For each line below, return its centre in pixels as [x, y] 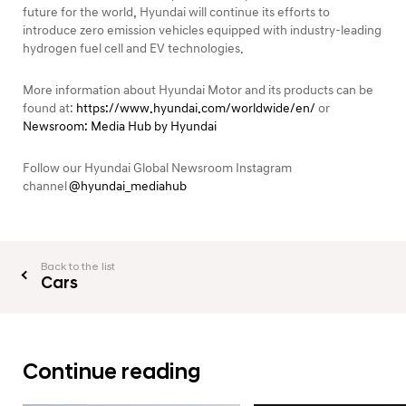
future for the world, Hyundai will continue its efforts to [176, 12]
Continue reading [111, 372]
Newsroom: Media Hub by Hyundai [120, 126]
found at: [49, 108]
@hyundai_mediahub [128, 186]
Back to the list [78, 266]
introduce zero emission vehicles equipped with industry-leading [202, 30]
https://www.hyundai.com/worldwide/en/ [196, 108]
